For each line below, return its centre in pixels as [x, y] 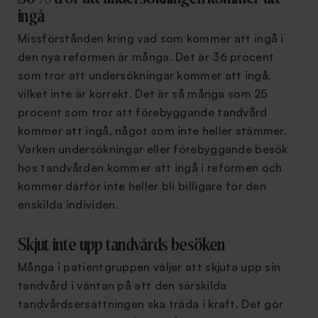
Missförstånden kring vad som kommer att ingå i [151, 38]
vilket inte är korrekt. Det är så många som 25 [143, 94]
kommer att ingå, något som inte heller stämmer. [153, 131]
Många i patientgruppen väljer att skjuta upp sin [149, 267]
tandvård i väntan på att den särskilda [122, 285]
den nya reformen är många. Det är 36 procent [146, 57]
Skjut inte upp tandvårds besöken [121, 246]
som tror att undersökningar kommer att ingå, [145, 75]
